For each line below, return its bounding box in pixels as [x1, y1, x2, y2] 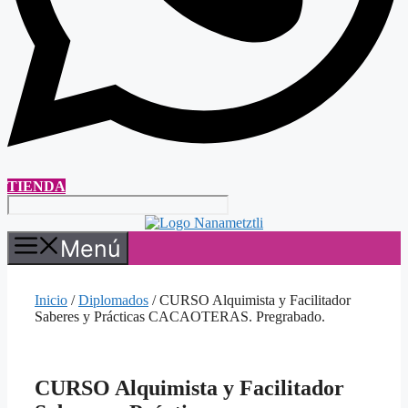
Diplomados [78, 292, 148, 309]
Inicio [35, 292, 67, 309]
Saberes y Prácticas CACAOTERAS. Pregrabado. [35, 309, 325, 325]
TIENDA [7, 178, 66, 195]
